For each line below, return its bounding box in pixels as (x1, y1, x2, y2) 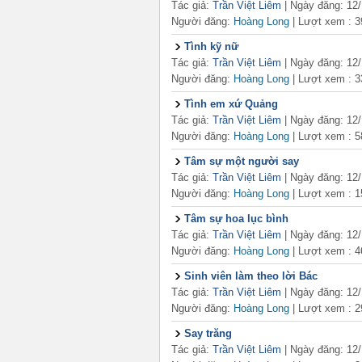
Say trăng (184, 327, 232, 339)
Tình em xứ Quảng (184, 98, 278, 110)
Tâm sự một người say (184, 155, 299, 167)
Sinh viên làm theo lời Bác (184, 270, 318, 282)
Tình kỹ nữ (184, 40, 238, 53)
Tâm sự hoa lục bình (184, 213, 288, 225)
